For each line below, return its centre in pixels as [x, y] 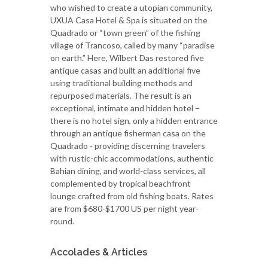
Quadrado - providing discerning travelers [128, 146]
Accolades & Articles [99, 252]
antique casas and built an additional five [125, 70]
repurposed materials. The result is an [121, 95]
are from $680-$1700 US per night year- [124, 208]
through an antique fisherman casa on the [128, 133]
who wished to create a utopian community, [131, 7]
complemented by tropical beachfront [121, 183]
